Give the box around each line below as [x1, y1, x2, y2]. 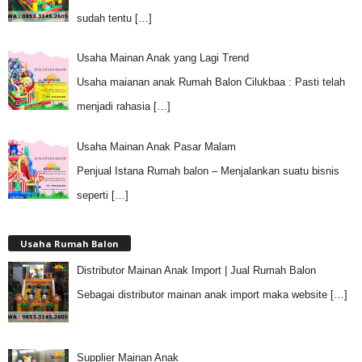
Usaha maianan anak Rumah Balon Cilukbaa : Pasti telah [76, 76, 345, 89]
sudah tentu [76, 11, 135, 24]
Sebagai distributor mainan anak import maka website [76, 288, 330, 301]
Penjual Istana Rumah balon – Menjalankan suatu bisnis [76, 164, 339, 177]
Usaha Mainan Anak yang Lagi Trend [76, 52, 249, 65]
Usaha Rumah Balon [20, 237, 119, 250]
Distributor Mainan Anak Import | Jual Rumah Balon [76, 263, 316, 276]
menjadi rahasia [76, 100, 154, 113]
